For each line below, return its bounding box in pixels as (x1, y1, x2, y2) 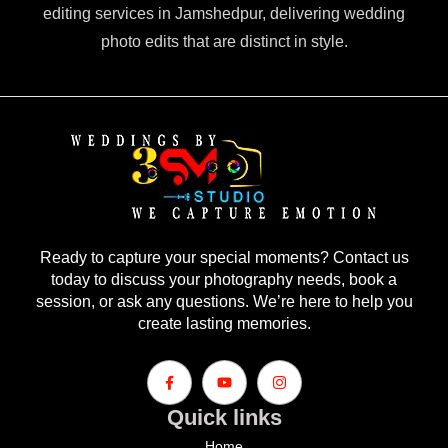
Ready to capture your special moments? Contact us (39, 248, 409, 266)
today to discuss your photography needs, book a (51, 270, 397, 288)
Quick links (166, 404, 282, 430)
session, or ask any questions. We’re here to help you (35, 292, 413, 310)
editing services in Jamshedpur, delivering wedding (43, 4, 405, 22)
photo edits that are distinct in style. (100, 32, 348, 50)
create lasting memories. (137, 314, 311, 332)
